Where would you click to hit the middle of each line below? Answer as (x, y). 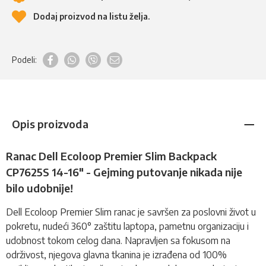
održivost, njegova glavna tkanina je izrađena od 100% (116, 254)
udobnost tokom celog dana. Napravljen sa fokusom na (118, 240)
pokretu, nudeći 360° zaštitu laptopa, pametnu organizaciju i (127, 226)
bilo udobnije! (39, 188)
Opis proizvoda (50, 123)
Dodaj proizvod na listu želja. (91, 16)
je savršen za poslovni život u (196, 212)
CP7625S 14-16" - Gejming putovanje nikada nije (124, 172)
